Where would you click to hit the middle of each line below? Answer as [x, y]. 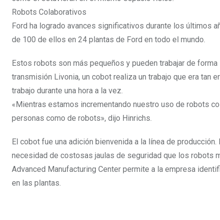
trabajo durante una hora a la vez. [67, 91]
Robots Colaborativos [49, 12]
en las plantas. [36, 183]
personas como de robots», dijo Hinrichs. [82, 118]
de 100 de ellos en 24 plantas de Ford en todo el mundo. [109, 40]
